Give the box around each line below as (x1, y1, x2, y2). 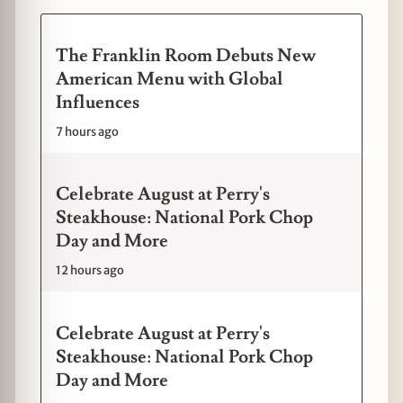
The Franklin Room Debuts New (56, 44, 316, 68)
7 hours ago (56, 124, 119, 140)
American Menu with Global (56, 67, 283, 92)
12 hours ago (56, 263, 124, 279)
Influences (56, 91, 139, 115)
